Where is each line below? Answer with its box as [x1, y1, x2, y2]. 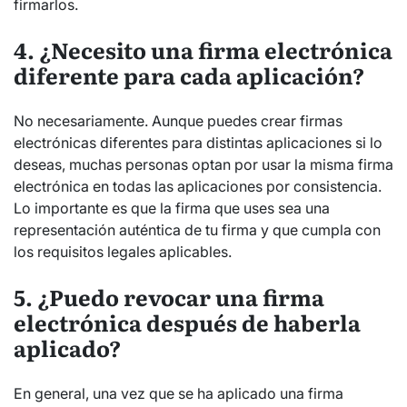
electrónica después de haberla [14, 306, 361, 339]
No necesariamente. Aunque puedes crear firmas [14, 112, 342, 131]
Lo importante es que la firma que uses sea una [14, 199, 330, 218]
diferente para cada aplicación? [14, 59, 364, 92]
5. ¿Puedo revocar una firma [14, 281, 324, 313]
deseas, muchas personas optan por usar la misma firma [14, 155, 393, 174]
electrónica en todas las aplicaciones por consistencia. [14, 177, 382, 196]
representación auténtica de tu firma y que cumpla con [14, 221, 381, 240]
